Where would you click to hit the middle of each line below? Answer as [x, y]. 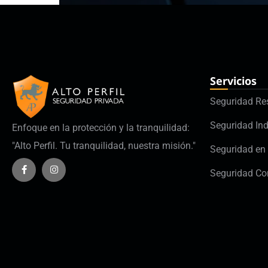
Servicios [233, 81]
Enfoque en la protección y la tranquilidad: [101, 128]
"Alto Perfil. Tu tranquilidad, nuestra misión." [104, 146]
